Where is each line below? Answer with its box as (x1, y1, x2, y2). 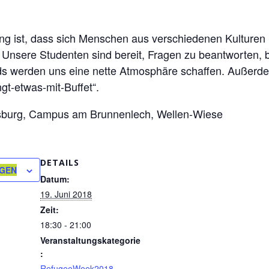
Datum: (40, 173, 70, 185)
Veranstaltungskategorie (40, 234, 141, 246)
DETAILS (40, 157, 79, 168)
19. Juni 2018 (40, 188, 92, 200)
